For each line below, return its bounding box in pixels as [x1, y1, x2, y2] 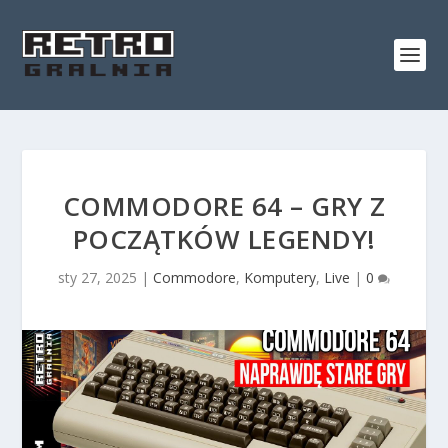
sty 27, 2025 [58, 268, 137, 287]
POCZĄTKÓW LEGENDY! [72, 221, 376, 257]
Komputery [244, 268, 316, 287]
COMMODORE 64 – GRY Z [62, 188, 386, 224]
